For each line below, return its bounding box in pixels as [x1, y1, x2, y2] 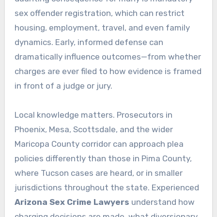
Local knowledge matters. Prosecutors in [14, 109, 172, 120]
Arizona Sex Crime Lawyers [14, 197, 129, 207]
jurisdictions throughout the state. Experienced [14, 182, 199, 192]
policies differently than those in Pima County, [14, 153, 192, 163]
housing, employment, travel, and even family [14, 22, 190, 32]
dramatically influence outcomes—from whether [14, 51, 201, 62]
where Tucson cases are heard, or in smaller [14, 168, 183, 178]
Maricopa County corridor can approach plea [14, 139, 184, 149]
